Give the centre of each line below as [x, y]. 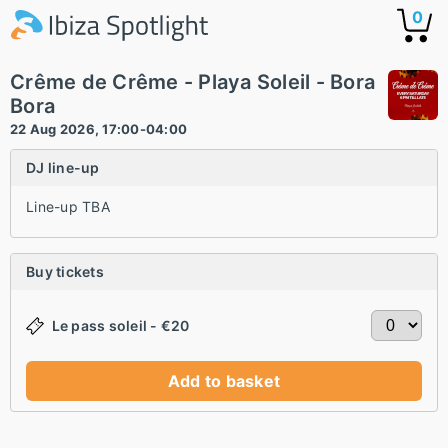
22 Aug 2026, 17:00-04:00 [98, 129]
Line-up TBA [68, 206]
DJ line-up [63, 167]
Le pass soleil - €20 [120, 325]
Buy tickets [65, 271]
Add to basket [224, 381]
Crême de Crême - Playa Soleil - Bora [192, 82]
